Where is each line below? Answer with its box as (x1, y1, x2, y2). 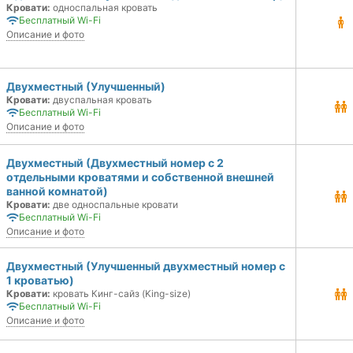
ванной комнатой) (6, 184, 108, 198)
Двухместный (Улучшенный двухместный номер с (6, 259, 285, 273)
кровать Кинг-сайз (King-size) (50, 288, 191, 299)
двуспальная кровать (50, 94, 152, 106)
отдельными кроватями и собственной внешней (6, 170, 274, 184)
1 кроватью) (6, 273, 74, 287)
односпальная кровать (50, 2, 158, 13)
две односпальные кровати (50, 199, 178, 210)
